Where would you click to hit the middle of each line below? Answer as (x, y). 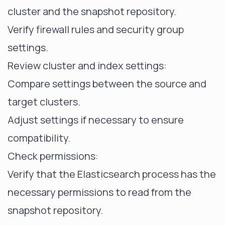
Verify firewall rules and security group (96, 29)
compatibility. (39, 138)
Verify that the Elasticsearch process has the (112, 174)
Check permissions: (53, 156)
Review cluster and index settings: (87, 66)
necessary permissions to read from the (99, 192)
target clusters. (44, 102)
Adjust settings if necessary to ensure (96, 120)
